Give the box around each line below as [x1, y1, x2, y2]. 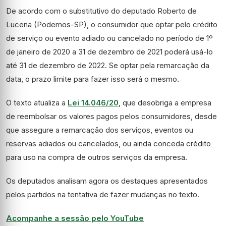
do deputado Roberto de [109, 6, 197, 16]
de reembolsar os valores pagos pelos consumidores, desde [6, 111, 217, 121]
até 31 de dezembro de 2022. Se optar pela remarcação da [6, 61, 209, 70]
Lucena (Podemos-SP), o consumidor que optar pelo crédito [6, 20, 217, 29]
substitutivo [69, 6, 109, 16]
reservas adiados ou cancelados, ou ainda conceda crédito [6, 139, 211, 148]
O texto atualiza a [6, 98, 68, 107]
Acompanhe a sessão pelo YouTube [6, 213, 144, 223]
